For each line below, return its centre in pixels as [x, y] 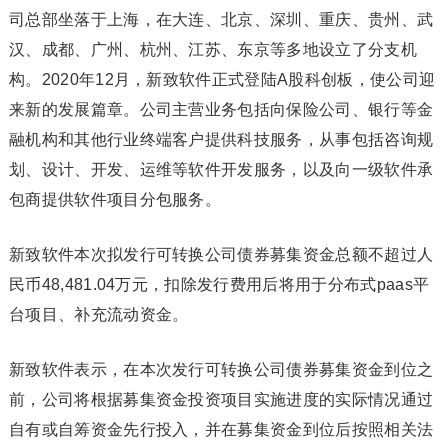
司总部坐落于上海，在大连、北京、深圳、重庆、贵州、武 [221, 19]
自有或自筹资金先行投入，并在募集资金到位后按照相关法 [221, 429]
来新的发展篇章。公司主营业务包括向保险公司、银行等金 [221, 109]
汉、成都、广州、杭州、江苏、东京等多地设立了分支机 [212, 49]
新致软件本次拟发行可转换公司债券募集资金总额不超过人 [221, 254]
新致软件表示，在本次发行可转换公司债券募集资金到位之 [221, 369]
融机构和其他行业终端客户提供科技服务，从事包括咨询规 [221, 139]
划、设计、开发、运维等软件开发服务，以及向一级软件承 [221, 169]
